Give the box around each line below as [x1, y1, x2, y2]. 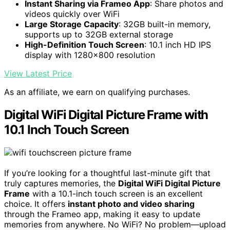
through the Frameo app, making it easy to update [4, 209, 200, 220]
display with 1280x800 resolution [25, 50, 155, 61]
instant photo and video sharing [68, 199, 195, 209]
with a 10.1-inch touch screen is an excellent [30, 188, 203, 199]
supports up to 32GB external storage [25, 29, 173, 40]
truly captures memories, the [4, 178, 118, 189]
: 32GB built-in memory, [119, 19, 210, 30]
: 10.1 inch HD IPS [144, 40, 211, 50]
